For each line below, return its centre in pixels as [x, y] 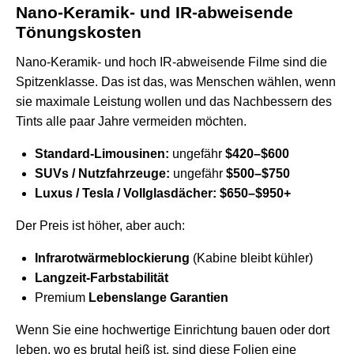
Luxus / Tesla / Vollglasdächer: [126, 193]
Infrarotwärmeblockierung [112, 258]
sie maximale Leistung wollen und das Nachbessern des [174, 101]
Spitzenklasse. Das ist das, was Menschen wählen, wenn [176, 81]
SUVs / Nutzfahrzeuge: [102, 173]
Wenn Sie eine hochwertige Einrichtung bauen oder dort [173, 330]
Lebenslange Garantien [158, 297]
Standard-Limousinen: [102, 153]
